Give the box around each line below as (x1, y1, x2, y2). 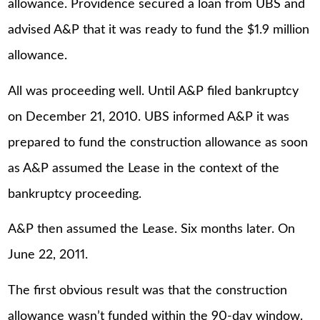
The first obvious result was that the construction (8, 284, 288, 297)
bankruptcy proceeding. (8, 187, 142, 201)
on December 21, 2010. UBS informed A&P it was (8, 110, 290, 124)
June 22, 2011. (8, 249, 89, 262)
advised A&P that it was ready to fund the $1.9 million (8, 24, 310, 37)
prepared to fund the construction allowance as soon (8, 136, 309, 149)
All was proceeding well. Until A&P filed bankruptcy (8, 84, 299, 98)
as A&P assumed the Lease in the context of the (8, 161, 280, 175)
